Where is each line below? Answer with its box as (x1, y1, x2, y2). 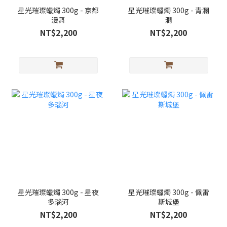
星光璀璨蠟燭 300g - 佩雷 (128, 187, 209, 198)
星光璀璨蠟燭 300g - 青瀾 (128, 5, 209, 15)
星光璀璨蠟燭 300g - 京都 (18, 5, 99, 15)
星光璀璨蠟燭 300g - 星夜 (18, 187, 99, 198)
